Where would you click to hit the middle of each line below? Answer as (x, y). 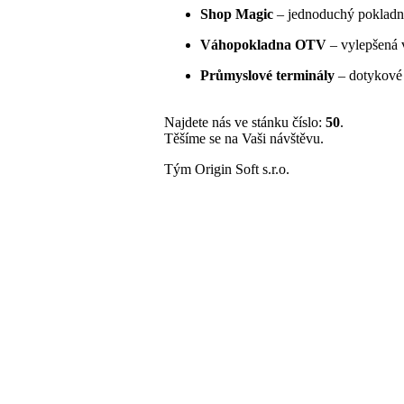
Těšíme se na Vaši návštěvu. (244, 138)
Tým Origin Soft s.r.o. (227, 169)
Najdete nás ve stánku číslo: (245, 122)
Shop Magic (237, 14)
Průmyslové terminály (267, 75)
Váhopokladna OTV (263, 45)
